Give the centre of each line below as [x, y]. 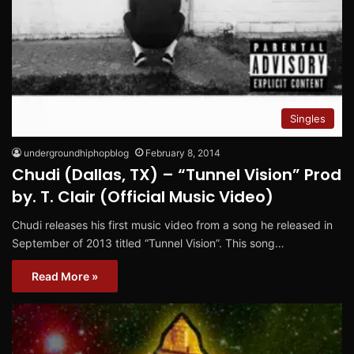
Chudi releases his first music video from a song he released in [172, 224]
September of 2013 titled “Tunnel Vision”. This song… [148, 243]
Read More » [65, 276]
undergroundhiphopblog [76, 153]
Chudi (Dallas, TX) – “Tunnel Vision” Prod [177, 174]
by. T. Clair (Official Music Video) [143, 196]
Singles [308, 118]
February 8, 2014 [183, 153]
